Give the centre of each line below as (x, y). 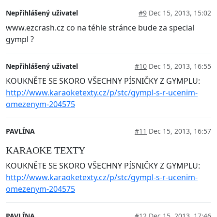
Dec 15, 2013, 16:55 (179, 66)
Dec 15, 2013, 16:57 (179, 131)
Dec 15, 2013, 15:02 (179, 13)
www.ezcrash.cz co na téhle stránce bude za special (100, 27)
